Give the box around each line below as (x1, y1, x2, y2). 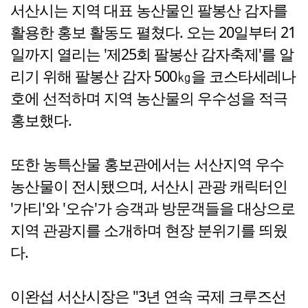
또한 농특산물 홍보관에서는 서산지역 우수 (10, 154, 284, 175)
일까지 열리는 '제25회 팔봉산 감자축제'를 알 (10, 44, 294, 65)
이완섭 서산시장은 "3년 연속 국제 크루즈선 (10, 286, 286, 307)
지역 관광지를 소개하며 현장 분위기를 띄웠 (10, 220, 287, 241)
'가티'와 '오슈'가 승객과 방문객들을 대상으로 (10, 198, 295, 219)
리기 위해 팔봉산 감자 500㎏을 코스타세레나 (10, 66, 296, 87)
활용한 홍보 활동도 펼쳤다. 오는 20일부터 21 (10, 22, 296, 43)
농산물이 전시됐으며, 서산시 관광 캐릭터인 (10, 176, 287, 197)
